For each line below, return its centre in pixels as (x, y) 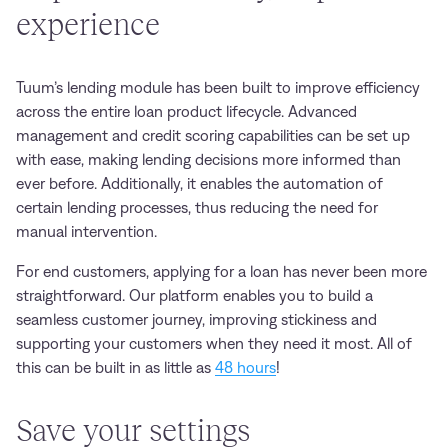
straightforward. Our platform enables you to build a (194, 295)
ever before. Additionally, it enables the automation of (199, 183)
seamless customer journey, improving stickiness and (196, 319)
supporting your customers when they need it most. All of (214, 343)
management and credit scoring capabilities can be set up (213, 135)
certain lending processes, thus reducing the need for (197, 207)
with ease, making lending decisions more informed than (208, 159)
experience (88, 24)
